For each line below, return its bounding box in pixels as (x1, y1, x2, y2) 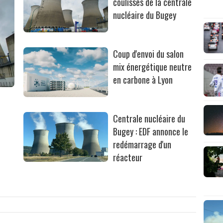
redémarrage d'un (113, 138, 172, 151)
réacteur (113, 151, 143, 164)
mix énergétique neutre (113, 60, 192, 74)
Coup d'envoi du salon (113, 47, 184, 61)
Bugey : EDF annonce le (113, 125, 189, 138)
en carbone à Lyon (113, 73, 173, 87)
